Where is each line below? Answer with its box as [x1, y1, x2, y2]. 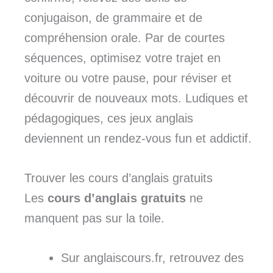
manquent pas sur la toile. [24, 211, 165, 225]
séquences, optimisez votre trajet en [24, 51, 221, 65]
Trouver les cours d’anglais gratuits [24, 171, 213, 185]
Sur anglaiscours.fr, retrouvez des [61, 251, 244, 265]
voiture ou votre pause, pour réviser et [24, 71, 232, 85]
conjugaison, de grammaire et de [24, 11, 202, 25]
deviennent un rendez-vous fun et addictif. [24, 132, 252, 146]
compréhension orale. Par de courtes [24, 31, 225, 45]
